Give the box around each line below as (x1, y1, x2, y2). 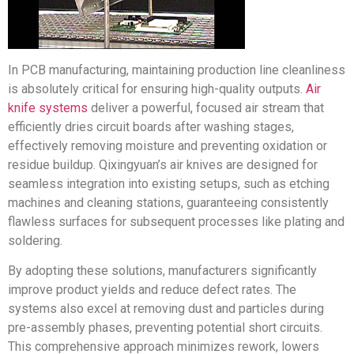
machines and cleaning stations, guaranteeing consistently (8, 194, 329, 210)
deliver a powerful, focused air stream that (88, 100, 324, 115)
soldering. (8, 232, 62, 248)
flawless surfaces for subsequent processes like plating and (8, 213, 345, 229)
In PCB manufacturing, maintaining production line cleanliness (8, 62, 345, 77)
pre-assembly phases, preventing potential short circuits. (8, 320, 322, 336)
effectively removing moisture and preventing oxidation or (8, 137, 327, 153)
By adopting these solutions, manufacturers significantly (8, 263, 317, 279)
